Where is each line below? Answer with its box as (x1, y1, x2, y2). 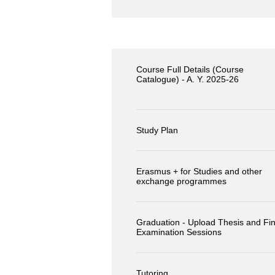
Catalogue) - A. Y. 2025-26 (136, 74, 239, 85)
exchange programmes (136, 176, 227, 187)
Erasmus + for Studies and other (136, 166, 262, 177)
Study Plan (136, 125, 178, 136)
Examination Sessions (136, 227, 222, 238)
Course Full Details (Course (136, 64, 244, 75)
